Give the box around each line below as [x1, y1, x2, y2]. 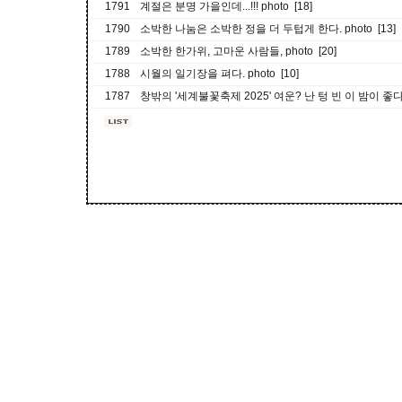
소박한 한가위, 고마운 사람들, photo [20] [140, 45, 336, 57]
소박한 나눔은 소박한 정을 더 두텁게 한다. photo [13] [140, 22, 396, 35]
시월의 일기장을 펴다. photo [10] [140, 67, 299, 80]
